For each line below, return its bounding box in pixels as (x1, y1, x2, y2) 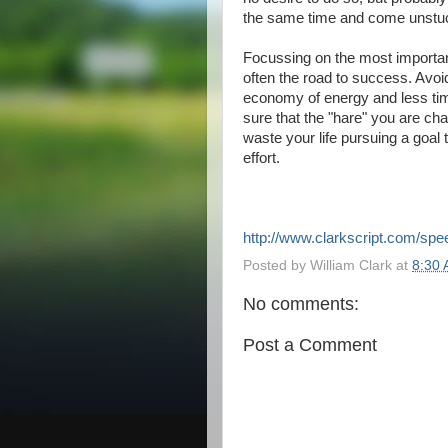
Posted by (243, 257, 310, 273)
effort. (243, 150, 280, 166)
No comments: (243, 293, 359, 314)
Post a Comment (243, 335, 377, 355)
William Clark (310, 257, 392, 273)
